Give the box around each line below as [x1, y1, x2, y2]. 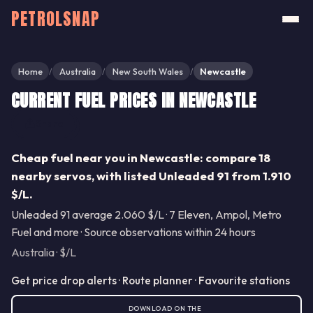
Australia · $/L [11, 245, 76, 260]
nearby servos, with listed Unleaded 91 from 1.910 [11, 168, 291, 184]
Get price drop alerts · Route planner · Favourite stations [11, 274, 290, 288]
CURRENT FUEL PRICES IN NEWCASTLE [11, 88, 256, 114]
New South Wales [112, 66, 183, 78]
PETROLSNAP [11, 6, 100, 31]
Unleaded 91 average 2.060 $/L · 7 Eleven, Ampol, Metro [11, 208, 282, 222]
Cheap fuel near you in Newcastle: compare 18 [11, 150, 270, 166]
